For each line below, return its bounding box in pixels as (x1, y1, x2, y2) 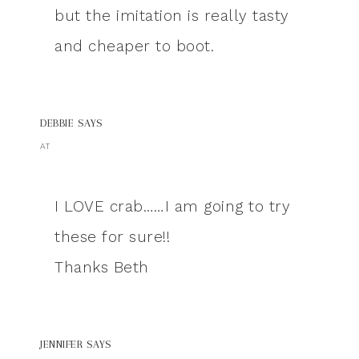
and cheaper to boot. (54, 37, 214, 56)
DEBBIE (40, 117, 74, 130)
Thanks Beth (54, 258, 149, 277)
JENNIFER (40, 338, 83, 351)
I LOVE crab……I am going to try (54, 197, 290, 216)
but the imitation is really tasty (54, 6, 289, 26)
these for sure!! (54, 228, 170, 247)
